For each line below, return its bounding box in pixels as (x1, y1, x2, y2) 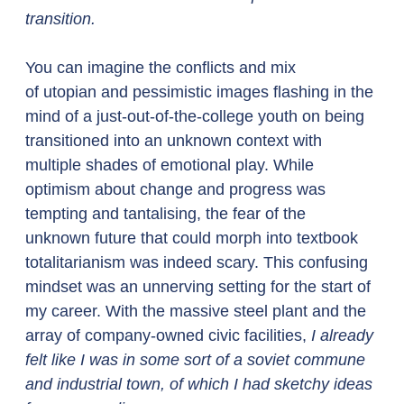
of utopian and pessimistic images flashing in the (25, 83, 378, 101)
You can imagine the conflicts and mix (25, 59, 300, 77)
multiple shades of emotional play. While (25, 156, 318, 174)
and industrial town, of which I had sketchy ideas (25, 375, 377, 393)
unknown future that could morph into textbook (25, 229, 363, 247)
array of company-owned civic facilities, (25, 326, 311, 344)
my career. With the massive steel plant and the (25, 302, 371, 320)
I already (311, 326, 378, 344)
